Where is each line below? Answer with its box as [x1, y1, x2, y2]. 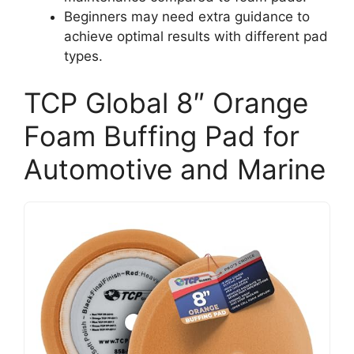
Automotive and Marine [24, 153, 326, 186]
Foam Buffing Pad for [24, 119, 299, 153]
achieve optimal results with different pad [64, 28, 328, 44]
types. [64, 47, 103, 64]
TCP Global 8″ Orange [24, 86, 308, 119]
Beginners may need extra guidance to [64, 8, 310, 24]
